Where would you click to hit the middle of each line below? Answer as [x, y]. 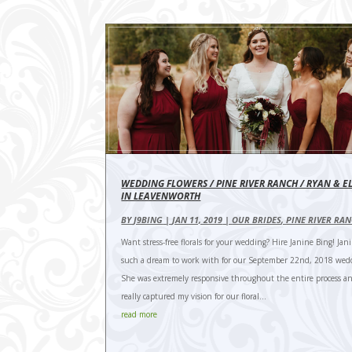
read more [139, 314]
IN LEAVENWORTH [161, 196]
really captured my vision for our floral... [194, 296]
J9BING [148, 219]
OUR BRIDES [257, 219]
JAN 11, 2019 [198, 219]
